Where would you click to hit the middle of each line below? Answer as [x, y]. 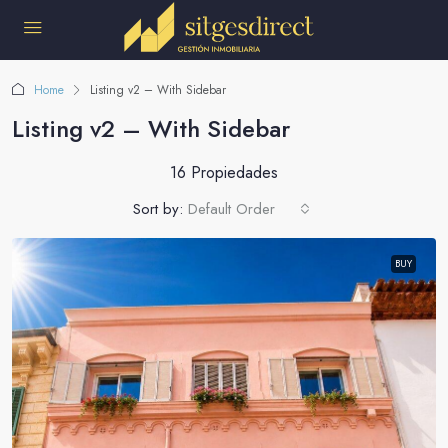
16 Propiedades [224, 172]
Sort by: [158, 209]
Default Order [231, 209]
